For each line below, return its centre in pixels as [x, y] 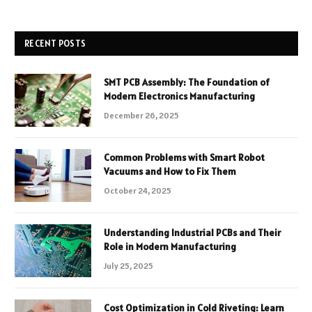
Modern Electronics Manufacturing [179, 96]
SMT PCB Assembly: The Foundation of [187, 82]
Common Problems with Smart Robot [184, 157]
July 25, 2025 [128, 265]
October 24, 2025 [138, 190]
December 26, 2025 [141, 115]
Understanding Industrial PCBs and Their [192, 232]
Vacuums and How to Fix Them [170, 171]
